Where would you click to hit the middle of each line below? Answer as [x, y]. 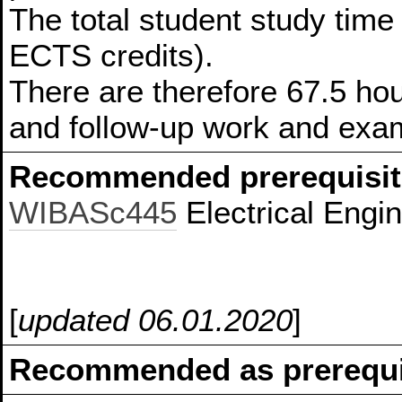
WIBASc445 [93, 213]
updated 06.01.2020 [156, 320]
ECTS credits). [112, 56]
